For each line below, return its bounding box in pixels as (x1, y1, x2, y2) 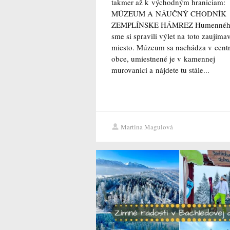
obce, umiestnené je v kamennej (111, 53, 215, 64)
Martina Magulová (121, 122, 173, 132)
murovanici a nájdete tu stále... (111, 65, 209, 75)
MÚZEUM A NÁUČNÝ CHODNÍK (111, 8, 226, 19)
